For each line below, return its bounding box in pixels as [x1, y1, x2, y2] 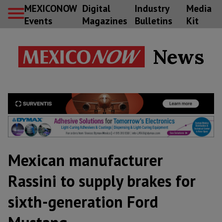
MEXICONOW [24, 1, 77, 14]
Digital [82, 1, 111, 14]
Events [24, 14, 53, 27]
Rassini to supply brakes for [8, 170, 196, 192]
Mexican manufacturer [8, 150, 163, 171]
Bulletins [134, 14, 172, 27]
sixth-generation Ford [8, 191, 158, 213]
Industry [134, 1, 169, 14]
